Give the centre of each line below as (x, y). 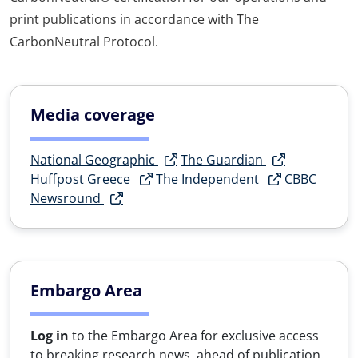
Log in (50, 335)
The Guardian (223, 159)
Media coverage (93, 114)
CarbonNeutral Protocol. (84, 41)
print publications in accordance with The (134, 19)
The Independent (209, 179)
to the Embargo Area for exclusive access (194, 335)
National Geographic (94, 159)
